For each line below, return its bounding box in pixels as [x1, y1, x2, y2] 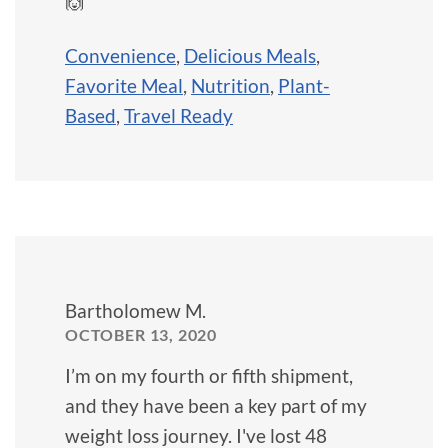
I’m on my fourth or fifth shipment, [65, 363, 353, 387]
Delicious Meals [184, 43, 316, 67]
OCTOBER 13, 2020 [65, 324, 218, 344]
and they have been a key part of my [65, 393, 367, 417]
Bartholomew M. [65, 298, 206, 322]
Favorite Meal [65, 73, 183, 97]
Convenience [65, 43, 176, 67]
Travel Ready [124, 103, 233, 127]
